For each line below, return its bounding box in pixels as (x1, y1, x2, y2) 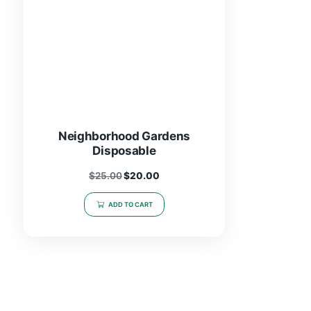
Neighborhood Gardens (68, 206, 224, 224)
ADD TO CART (127, 290, 180, 300)
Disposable (108, 224, 184, 241)
